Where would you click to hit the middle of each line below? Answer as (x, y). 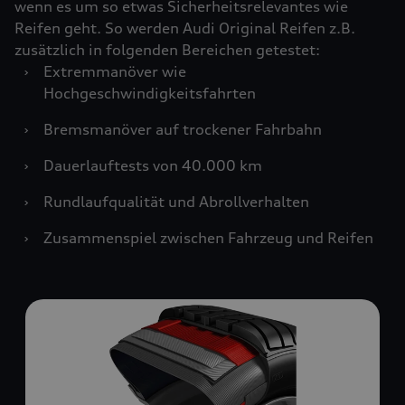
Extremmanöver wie (115, 71)
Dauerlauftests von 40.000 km (153, 165)
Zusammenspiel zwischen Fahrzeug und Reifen (210, 237)
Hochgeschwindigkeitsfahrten (150, 93)
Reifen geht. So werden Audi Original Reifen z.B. (185, 28)
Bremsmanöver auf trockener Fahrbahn (184, 129)
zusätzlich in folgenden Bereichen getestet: (167, 49)
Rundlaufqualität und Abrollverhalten (178, 201)
